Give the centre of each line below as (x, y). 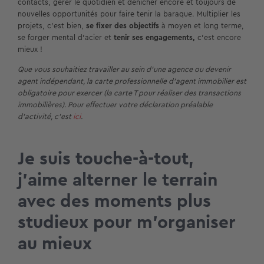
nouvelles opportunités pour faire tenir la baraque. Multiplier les (129, 14)
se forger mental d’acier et (66, 38)
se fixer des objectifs (123, 26)
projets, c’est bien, (52, 26)
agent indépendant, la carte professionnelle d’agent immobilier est (132, 81)
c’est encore (219, 38)
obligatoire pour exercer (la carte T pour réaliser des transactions (129, 93)
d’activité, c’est (45, 117)
